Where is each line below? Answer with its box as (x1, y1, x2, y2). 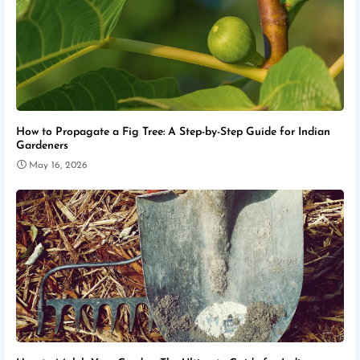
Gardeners (16, 139, 68, 152)
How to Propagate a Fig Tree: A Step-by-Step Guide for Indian (16, 125, 330, 138)
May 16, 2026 (29, 160, 88, 170)
